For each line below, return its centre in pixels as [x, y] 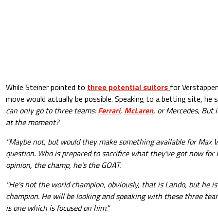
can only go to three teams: [52, 111]
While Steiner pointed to [46, 87]
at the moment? [32, 122]
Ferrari [109, 111]
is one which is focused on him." [58, 208]
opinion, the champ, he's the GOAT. [63, 165]
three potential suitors [128, 87]
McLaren [139, 111]
